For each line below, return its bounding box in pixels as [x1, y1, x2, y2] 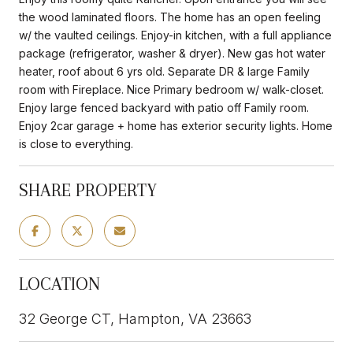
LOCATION [19, 273, 100, 294]
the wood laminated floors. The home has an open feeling [19, 9, 321, 24]
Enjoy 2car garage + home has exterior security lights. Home [19, 118, 333, 132]
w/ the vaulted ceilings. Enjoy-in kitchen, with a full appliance [19, 28, 332, 42]
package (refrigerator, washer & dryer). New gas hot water [19, 46, 325, 60]
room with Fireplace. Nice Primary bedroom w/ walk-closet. [19, 82, 324, 96]
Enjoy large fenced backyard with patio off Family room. [19, 100, 309, 114]
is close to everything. [19, 136, 133, 150]
